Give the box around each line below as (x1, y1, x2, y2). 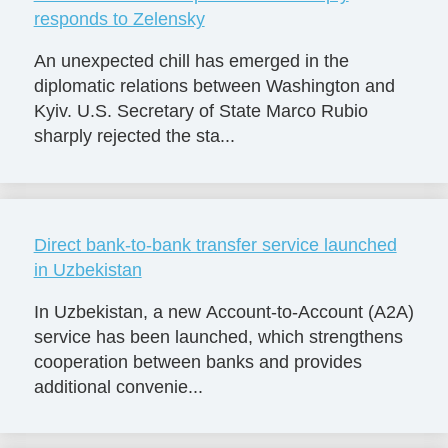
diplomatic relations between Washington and (33, 76, 395, 97)
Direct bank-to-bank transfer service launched (33, 235, 397, 256)
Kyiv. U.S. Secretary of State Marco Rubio (33, 101, 368, 122)
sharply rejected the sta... (33, 126, 235, 147)
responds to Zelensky (33, 9, 205, 30)
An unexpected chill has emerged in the (33, 51, 349, 72)
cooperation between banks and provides (33, 351, 362, 372)
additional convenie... (33, 376, 203, 397)
